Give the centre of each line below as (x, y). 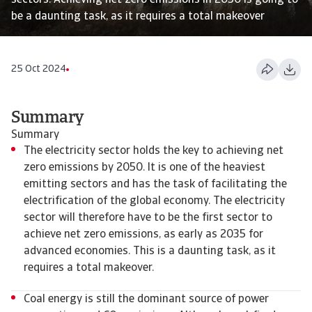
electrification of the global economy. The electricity (154, 201)
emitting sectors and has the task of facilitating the (155, 185)
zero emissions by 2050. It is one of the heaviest (145, 168)
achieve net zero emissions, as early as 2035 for (143, 235)
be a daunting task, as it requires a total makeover (138, 17)
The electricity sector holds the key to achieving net (154, 151)
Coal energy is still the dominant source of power (146, 299)
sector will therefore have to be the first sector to (148, 218)
